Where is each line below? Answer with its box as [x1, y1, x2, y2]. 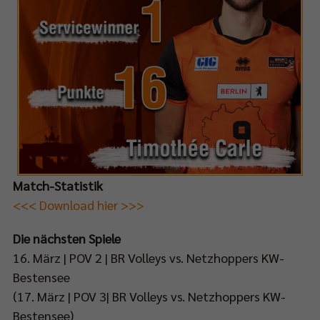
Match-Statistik [13, 176, 103, 194]
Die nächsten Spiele [13, 229, 121, 246]
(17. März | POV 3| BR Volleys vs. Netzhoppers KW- [13, 287, 286, 304]
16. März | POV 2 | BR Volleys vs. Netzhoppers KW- [13, 249, 284, 266]
